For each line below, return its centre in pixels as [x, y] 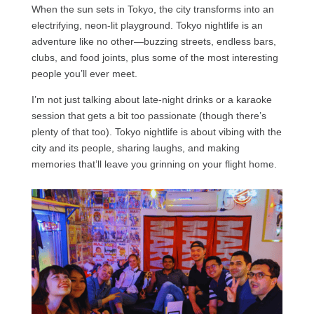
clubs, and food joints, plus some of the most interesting [155, 57]
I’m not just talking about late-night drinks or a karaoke [151, 99]
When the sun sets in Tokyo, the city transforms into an [152, 9]
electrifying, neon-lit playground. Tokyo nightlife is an [147, 25]
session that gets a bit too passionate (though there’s [149, 115]
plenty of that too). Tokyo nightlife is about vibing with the [156, 131]
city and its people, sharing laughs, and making [135, 148]
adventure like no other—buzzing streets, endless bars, [153, 41]
